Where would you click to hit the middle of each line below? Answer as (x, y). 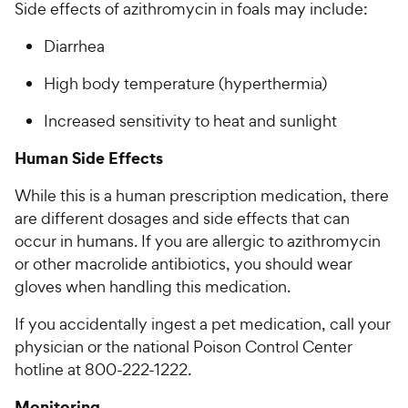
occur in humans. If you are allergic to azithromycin (198, 241)
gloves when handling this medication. (153, 287)
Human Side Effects (89, 158)
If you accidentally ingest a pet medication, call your (203, 324)
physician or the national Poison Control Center (184, 347)
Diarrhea (74, 46)
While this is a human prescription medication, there (202, 196)
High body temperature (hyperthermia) (185, 84)
